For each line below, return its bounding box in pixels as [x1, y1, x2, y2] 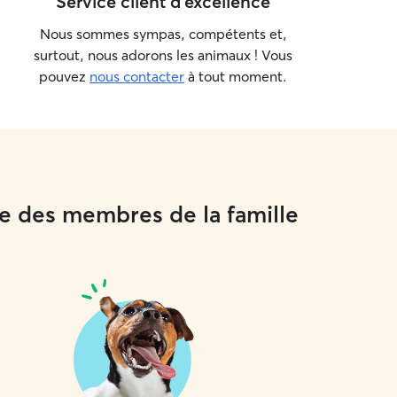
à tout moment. [184, 67, 287, 85]
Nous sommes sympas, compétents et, [39, 25, 287, 43]
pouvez [39, 67, 90, 85]
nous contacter [90, 67, 184, 85]
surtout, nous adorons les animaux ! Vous [34, 46, 292, 64]
